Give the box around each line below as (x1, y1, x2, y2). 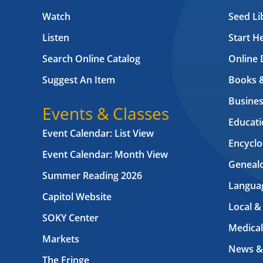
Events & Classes (42, 102, 169, 125)
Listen (42, 31, 69, 45)
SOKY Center (42, 211, 99, 225)
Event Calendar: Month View (42, 148, 168, 161)
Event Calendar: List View (42, 127, 154, 140)
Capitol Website (42, 190, 112, 204)
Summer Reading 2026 (42, 169, 142, 183)
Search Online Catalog (42, 52, 140, 66)
